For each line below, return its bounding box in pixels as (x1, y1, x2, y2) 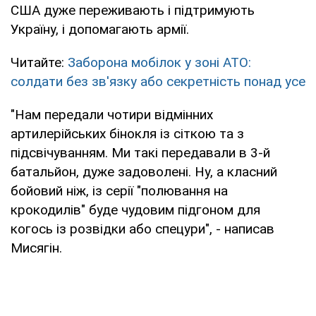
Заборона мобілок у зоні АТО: (68, 54, 251, 71)
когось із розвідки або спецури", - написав (11, 220, 274, 237)
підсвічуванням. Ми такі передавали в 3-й (11, 144, 270, 161)
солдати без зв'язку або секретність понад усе (11, 73, 305, 90)
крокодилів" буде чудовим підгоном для (11, 201, 260, 218)
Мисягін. (11, 239, 62, 256)
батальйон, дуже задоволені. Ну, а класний (11, 163, 277, 180)
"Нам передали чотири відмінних (11, 106, 213, 123)
